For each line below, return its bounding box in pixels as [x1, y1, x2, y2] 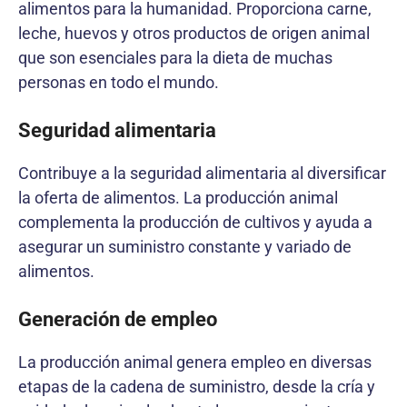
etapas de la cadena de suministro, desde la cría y [18, 376, 375, 396]
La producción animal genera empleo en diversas [18, 352, 372, 372]
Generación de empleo [18, 307, 217, 331]
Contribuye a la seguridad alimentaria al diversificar [18, 163, 386, 183]
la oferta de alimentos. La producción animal [18, 187, 338, 207]
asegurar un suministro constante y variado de [18, 236, 352, 256]
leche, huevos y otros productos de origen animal [18, 23, 370, 43]
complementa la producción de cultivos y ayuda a [18, 212, 372, 232]
